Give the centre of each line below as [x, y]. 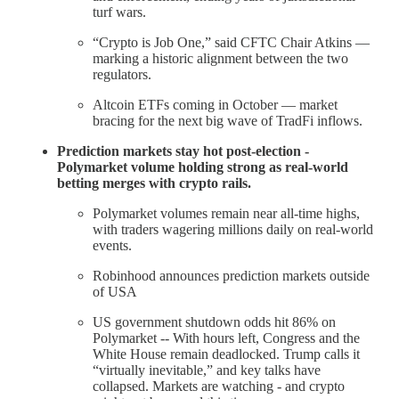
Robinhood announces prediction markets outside [231, 275]
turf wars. [119, 12]
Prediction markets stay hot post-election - [183, 151]
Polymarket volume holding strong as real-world [203, 167]
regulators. [122, 74]
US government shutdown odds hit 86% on [214, 322]
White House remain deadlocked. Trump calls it [226, 354]
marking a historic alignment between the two [220, 58]
